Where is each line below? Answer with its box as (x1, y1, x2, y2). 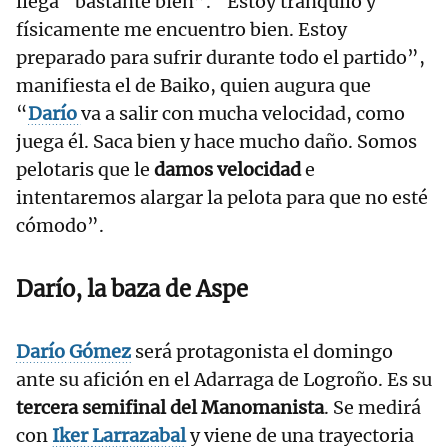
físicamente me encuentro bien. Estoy (16, 18, 347, 42)
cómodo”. (16, 214, 104, 238)
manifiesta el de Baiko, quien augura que (16, 74, 371, 98)
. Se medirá (324, 396, 421, 420)
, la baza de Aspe (75, 275, 248, 304)
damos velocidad (150, 158, 301, 182)
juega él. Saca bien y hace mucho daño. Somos (16, 130, 417, 154)
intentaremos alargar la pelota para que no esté (16, 186, 428, 210)
